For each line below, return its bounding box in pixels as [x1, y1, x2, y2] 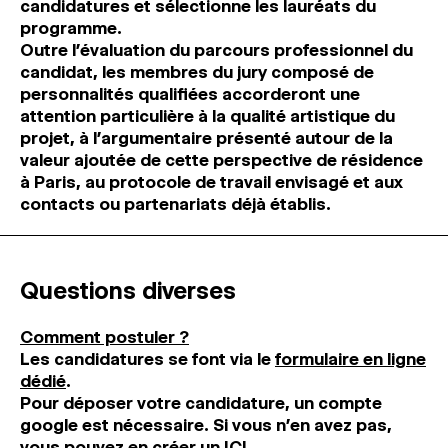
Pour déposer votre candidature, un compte [20, 393, 382, 413]
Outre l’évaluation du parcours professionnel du [20, 40, 413, 60]
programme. [20, 18, 122, 38]
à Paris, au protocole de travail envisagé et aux [20, 172, 403, 192]
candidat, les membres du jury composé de [20, 62, 374, 82]
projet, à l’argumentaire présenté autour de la [20, 128, 393, 148]
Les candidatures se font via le [20, 349, 275, 369]
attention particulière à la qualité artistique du [20, 106, 395, 126]
